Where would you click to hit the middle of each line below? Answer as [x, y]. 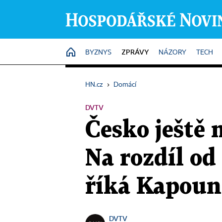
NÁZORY [172, 53]
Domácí [125, 85]
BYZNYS [98, 53]
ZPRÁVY [135, 52]
